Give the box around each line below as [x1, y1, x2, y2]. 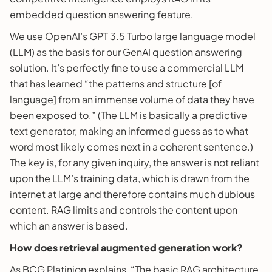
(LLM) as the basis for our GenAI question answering [10, 45, 242, 58]
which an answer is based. [10, 219, 128, 232]
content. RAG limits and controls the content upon [10, 203, 237, 216]
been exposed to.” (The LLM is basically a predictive [10, 108, 247, 121]
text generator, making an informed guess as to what [10, 124, 248, 137]
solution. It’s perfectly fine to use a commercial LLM [10, 61, 243, 74]
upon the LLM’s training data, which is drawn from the [10, 171, 250, 185]
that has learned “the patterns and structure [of [10, 76, 222, 90]
